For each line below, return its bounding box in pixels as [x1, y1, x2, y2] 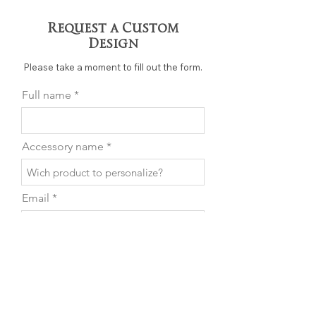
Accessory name [22, 140, 104, 154]
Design [87, 37, 138, 51]
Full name [22, 88, 71, 102]
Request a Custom [47, 22, 178, 36]
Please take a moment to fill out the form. [23, 61, 202, 73]
